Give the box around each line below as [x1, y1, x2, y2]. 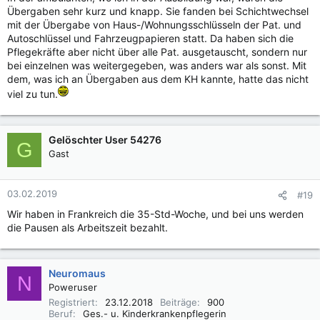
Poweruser [49, 281, 97, 294]
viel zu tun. [7, 88, 58, 101]
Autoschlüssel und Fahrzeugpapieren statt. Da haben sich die [7, 32, 294, 45]
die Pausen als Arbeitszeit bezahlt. [7, 221, 168, 234]
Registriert [49, 296, 95, 309]
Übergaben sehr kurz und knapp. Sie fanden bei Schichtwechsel [7, 5, 309, 18]
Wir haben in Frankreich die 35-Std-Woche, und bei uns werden [7, 208, 304, 221]
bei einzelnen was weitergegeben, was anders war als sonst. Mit [7, 59, 306, 72]
